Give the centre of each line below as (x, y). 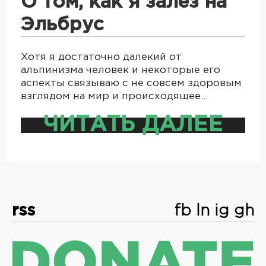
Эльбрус (62, 25)
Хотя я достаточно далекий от (101, 57)
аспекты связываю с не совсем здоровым (131, 83)
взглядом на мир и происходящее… (114, 96)
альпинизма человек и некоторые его (121, 70)
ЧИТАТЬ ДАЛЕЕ (133, 125)
